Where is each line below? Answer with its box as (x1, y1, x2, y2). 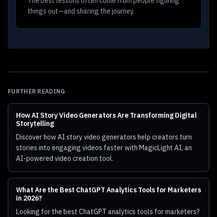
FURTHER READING (8, 88, 65, 95)
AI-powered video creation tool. (16, 154, 113, 163)
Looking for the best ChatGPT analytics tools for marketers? (16, 207, 200, 216)
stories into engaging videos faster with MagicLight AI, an (16, 143, 192, 152)
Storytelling (16, 119, 54, 128)
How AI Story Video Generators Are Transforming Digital (16, 111, 197, 120)
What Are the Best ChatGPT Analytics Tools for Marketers (16, 186, 201, 194)
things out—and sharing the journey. (28, 7, 135, 15)
